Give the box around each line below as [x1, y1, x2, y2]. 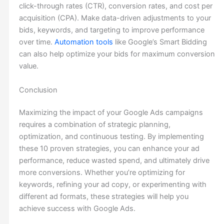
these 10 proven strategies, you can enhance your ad [18, 144, 199, 153]
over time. [18, 37, 54, 47]
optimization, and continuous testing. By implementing [18, 132, 204, 141]
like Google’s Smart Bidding [112, 37, 207, 47]
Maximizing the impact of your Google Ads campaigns [18, 108, 203, 117]
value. [18, 61, 38, 71]
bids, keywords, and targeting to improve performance [18, 25, 204, 35]
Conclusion [18, 85, 57, 94]
